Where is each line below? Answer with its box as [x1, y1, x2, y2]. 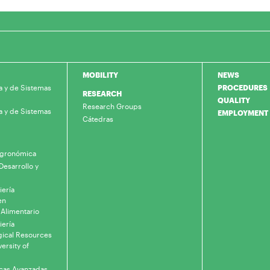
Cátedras [83, 115, 113, 123]
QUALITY [218, 96, 250, 104]
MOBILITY [83, 71, 118, 79]
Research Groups [83, 102, 142, 110]
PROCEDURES [218, 83, 268, 92]
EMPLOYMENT [218, 108, 268, 117]
